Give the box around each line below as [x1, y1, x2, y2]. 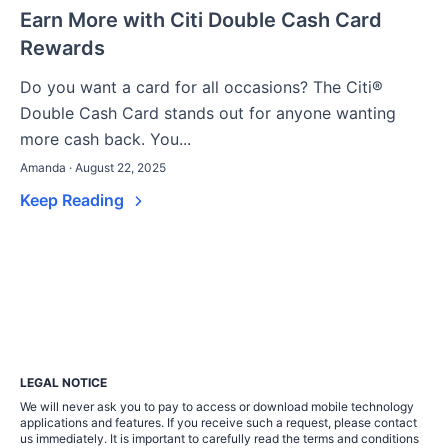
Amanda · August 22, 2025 [20, 160, 166, 176]
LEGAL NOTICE [20, 375, 107, 391]
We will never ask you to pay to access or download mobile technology [20, 399, 414, 415]
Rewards [20, 36, 105, 61]
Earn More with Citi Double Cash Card [20, 8, 382, 33]
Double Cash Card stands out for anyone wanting [20, 103, 396, 124]
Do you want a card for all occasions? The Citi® [20, 77, 383, 98]
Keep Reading [20, 190, 128, 211]
